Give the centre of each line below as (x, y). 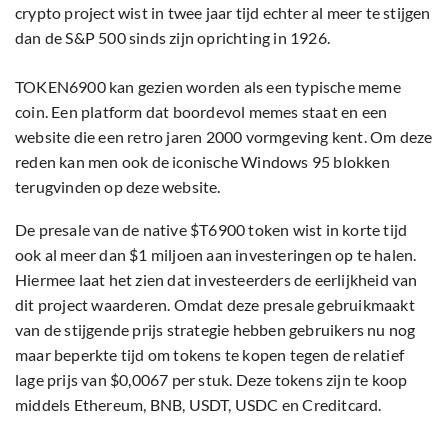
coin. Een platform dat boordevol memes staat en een (201, 111)
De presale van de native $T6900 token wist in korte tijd (211, 229)
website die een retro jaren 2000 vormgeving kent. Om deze (224, 136)
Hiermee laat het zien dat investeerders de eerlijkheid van (216, 279)
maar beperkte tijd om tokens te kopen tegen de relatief (210, 354)
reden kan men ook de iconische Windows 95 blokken (202, 161)
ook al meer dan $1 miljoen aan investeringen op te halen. (216, 254)
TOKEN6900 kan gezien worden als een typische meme (208, 86)
